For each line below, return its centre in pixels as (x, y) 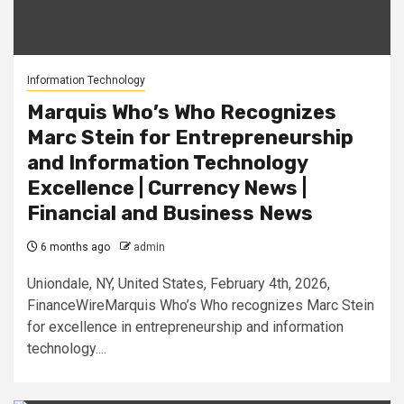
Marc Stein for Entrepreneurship (190, 138)
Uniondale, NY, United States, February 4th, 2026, (179, 284)
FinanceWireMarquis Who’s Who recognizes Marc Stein (201, 305)
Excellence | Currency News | (167, 188)
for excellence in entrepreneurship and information (185, 327)
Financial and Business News (170, 213)
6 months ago (74, 247)
